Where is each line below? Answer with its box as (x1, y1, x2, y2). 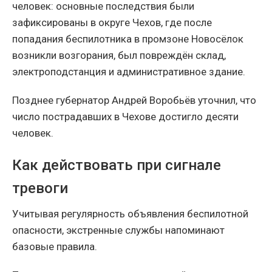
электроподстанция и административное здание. (12, 65, 245, 78)
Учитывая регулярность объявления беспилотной (12, 207, 248, 220)
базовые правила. (12, 240, 97, 253)
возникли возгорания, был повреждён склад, (12, 49, 226, 61)
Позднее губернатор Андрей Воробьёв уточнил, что (12, 93, 256, 106)
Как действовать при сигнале (12, 156, 221, 174)
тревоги (12, 179, 68, 197)
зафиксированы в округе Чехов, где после (12, 16, 212, 29)
